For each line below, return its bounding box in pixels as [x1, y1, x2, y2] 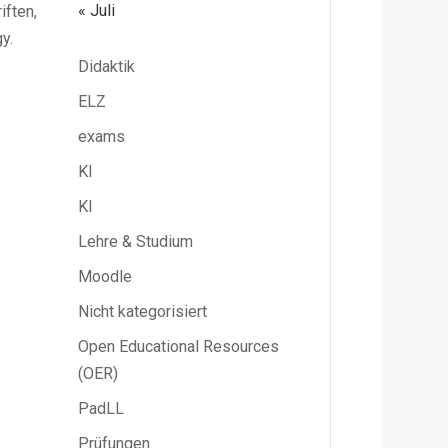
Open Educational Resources [78, 337, 280, 357]
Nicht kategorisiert [78, 302, 208, 322]
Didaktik [78, 57, 136, 77]
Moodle [78, 267, 133, 287]
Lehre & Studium [78, 232, 194, 252]
